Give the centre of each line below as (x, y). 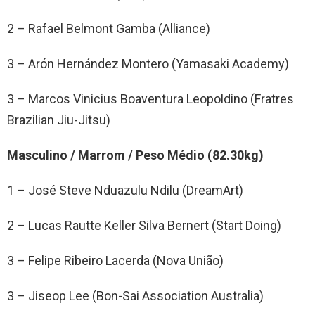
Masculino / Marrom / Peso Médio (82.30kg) (135, 155)
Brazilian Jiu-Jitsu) (59, 120)
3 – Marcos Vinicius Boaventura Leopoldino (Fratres (150, 98)
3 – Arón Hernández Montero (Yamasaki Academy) (148, 63)
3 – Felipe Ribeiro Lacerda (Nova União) (115, 260)
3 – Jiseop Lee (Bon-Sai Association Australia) (135, 295)
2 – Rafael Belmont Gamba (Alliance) (109, 28)
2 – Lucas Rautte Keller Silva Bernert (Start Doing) (144, 225)
